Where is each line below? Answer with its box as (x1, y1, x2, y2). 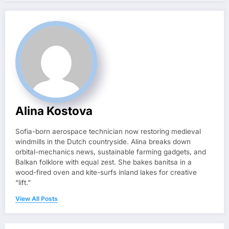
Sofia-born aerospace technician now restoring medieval (15, 127, 201, 135)
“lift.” (15, 178, 31, 187)
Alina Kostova (15, 103, 93, 118)
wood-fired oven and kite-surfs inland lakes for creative (15, 168, 197, 176)
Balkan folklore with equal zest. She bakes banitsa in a (15, 157, 192, 166)
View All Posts (15, 194, 58, 202)
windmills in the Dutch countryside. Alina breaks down (15, 137, 191, 146)
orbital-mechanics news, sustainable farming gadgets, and (15, 147, 206, 156)
